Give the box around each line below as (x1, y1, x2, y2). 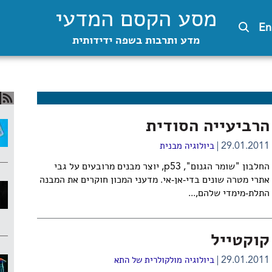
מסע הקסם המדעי (55, 8, 217, 32)
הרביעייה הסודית (145, 118, 270, 135)
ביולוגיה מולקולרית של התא (114, 256, 214, 265)
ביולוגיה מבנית (159, 142, 214, 151)
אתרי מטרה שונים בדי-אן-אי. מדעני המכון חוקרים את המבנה (39, 175, 270, 185)
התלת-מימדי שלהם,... (188, 189, 270, 199)
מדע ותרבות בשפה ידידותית (72, 35, 200, 46)
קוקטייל (210, 233, 270, 250)
